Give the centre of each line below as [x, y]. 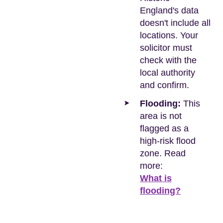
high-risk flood [168, 141]
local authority [167, 73]
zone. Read [163, 153]
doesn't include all [175, 23]
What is [156, 178]
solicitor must [166, 48]
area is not [161, 116]
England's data [169, 10]
